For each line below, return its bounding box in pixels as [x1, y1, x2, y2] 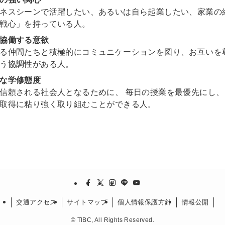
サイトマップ [67, 198, 107, 206]
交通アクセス [16, 198, 57, 206]
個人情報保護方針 [118, 198, 172, 206]
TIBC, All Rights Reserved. [75, 216, 155, 224]
